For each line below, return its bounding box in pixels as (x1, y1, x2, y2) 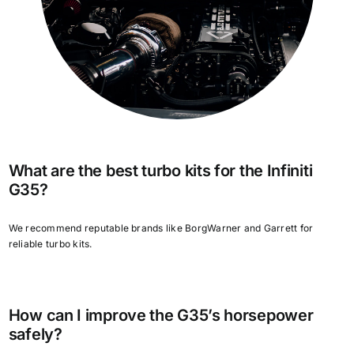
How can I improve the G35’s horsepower (8, 305, 314, 325)
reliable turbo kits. (8, 237, 92, 250)
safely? (8, 324, 62, 344)
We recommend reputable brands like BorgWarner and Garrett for (8, 221, 314, 234)
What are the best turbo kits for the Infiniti (8, 161, 313, 181)
